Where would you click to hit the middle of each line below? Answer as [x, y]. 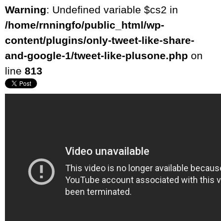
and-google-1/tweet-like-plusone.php [96, 55]
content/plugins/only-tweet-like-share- [100, 40]
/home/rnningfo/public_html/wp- [85, 25]
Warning [26, 9]
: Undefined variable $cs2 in [112, 9]
